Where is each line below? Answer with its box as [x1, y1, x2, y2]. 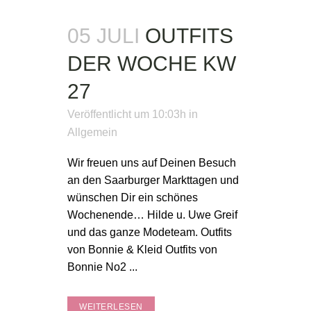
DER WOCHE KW [67, 52, 236, 75]
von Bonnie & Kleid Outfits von [67, 244, 217, 255]
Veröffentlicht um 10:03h [67, 108, 186, 120]
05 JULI [67, 24, 140, 47]
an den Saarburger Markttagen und [67, 174, 239, 186]
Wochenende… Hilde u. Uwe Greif [67, 209, 237, 221]
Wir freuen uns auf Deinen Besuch [67, 157, 236, 169]
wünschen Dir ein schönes [67, 192, 198, 203]
